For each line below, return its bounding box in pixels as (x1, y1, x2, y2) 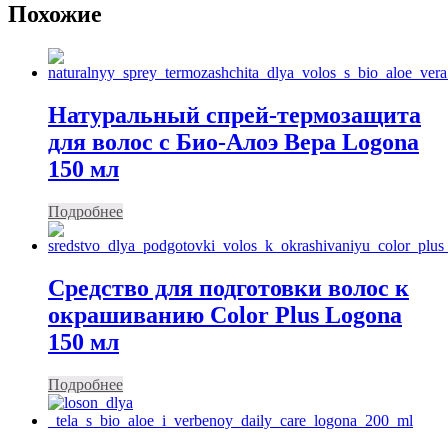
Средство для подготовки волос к (48, 274, 409, 301)
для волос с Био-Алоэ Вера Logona (48, 129, 419, 156)
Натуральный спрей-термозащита (48, 102, 421, 129)
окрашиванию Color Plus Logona (48, 301, 402, 328)
